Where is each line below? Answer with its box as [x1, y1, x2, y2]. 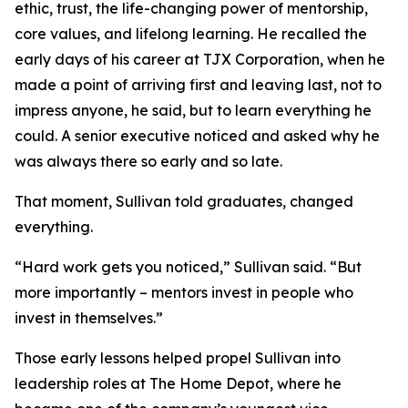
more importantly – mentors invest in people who [15, 283, 353, 301]
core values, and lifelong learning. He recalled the [15, 25, 367, 43]
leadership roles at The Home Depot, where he [15, 374, 342, 393]
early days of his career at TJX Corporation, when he [15, 50, 385, 68]
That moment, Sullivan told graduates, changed [15, 192, 353, 210]
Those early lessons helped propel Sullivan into [15, 349, 341, 367]
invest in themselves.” [15, 309, 163, 327]
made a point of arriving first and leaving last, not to [15, 76, 382, 94]
